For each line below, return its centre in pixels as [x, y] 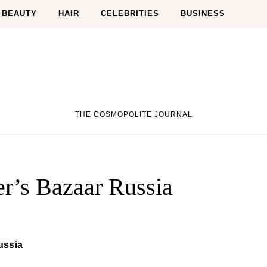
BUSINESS [203, 13]
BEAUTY [19, 13]
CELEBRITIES [130, 13]
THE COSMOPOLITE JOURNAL [133, 114]
